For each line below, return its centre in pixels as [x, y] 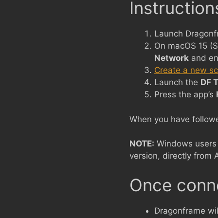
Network [172, 58]
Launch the [177, 82]
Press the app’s [185, 94]
